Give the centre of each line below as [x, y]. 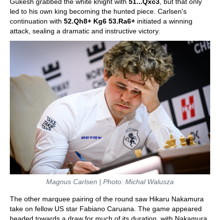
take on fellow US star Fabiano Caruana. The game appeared [106, 209]
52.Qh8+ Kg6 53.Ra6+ [99, 21]
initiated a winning [164, 21]
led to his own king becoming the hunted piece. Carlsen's [98, 11]
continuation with [37, 21]
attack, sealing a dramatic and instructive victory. [85, 31]
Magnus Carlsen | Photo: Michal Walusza [110, 182]
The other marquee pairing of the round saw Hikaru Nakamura [107, 199]
